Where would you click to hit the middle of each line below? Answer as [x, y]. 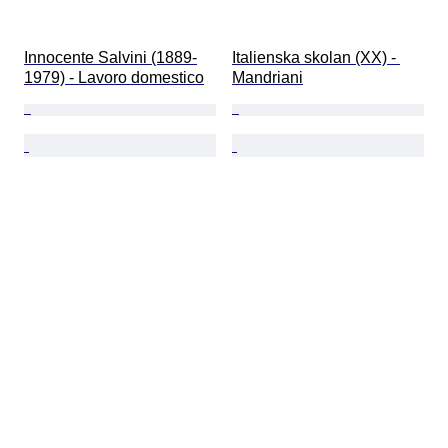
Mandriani [267, 78]
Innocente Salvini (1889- [110, 58]
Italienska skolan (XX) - [316, 58]
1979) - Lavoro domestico [114, 78]
